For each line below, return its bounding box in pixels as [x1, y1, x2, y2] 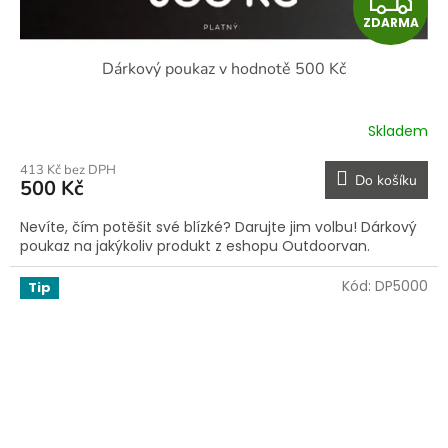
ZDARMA [362, 13, 419, 31]
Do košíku [355, 170, 417, 190]
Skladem [368, 121, 428, 142]
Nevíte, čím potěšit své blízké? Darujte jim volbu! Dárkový [20, 216, 417, 237]
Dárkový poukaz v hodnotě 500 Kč [102, 57, 346, 80]
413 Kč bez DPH [20, 160, 116, 179]
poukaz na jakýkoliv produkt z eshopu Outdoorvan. [20, 235, 370, 256]
